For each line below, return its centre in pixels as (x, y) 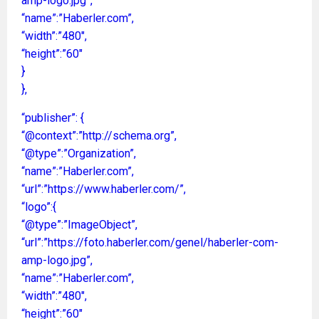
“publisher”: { (53, 117)
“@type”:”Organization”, (79, 153)
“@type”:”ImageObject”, (79, 224)
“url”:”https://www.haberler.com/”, (104, 189)
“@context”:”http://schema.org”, (99, 135)
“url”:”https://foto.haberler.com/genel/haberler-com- (150, 242)
